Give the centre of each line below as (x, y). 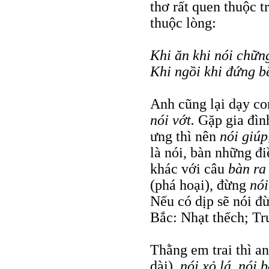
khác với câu (189, 168)
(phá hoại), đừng (200, 185)
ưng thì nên (185, 136)
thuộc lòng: (183, 23)
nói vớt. (174, 120)
